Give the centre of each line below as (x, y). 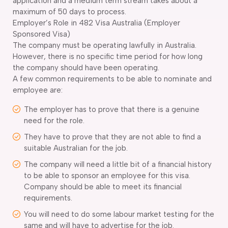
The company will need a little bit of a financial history (118, 164)
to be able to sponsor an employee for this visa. (107, 175)
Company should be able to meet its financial (103, 187)
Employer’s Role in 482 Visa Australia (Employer (96, 23)
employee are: (38, 90)
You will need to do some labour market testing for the (119, 214)
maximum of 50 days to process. (69, 11)
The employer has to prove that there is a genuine (112, 109)
